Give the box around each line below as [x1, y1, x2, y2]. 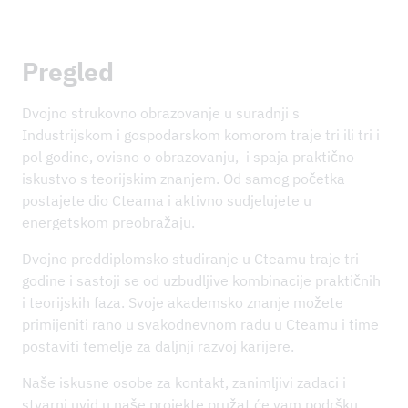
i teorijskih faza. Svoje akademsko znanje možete [22, 292, 343, 311]
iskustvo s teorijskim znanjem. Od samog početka [22, 168, 345, 188]
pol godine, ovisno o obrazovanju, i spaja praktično [22, 147, 354, 166]
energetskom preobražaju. [22, 212, 195, 231]
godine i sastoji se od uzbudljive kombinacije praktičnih [22, 270, 381, 290]
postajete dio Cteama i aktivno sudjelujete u [22, 190, 311, 209]
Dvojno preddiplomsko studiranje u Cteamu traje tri [22, 249, 359, 268]
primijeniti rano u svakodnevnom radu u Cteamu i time [22, 314, 379, 333]
